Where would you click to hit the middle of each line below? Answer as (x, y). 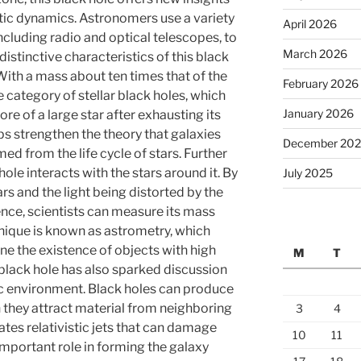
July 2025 (307, 173)
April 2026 (309, 24)
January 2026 (318, 113)
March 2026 (315, 54)
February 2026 (320, 83)
